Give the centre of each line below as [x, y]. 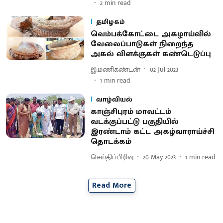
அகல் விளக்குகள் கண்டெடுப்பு [151, 54]
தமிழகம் [110, 22]
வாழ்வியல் [114, 99]
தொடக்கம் [111, 142]
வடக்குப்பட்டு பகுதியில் [134, 122]
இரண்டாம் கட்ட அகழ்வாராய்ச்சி [152, 132]
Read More [111, 185]
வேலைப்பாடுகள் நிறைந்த [142, 44]
